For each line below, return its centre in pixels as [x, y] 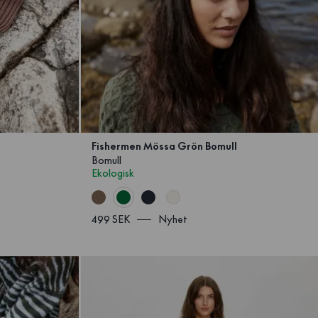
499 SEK [111, 220]
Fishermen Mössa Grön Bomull [165, 147]
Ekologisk [113, 174]
